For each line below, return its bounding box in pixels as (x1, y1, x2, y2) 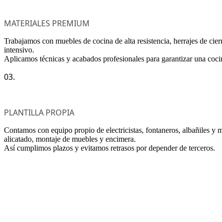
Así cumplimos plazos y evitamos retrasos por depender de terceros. (4, 143, 215, 152)
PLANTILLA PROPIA (4, 107, 74, 118)
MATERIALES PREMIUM (4, 17, 90, 29)
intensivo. (4, 45, 34, 54)
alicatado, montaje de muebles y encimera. (4, 134, 136, 143)
